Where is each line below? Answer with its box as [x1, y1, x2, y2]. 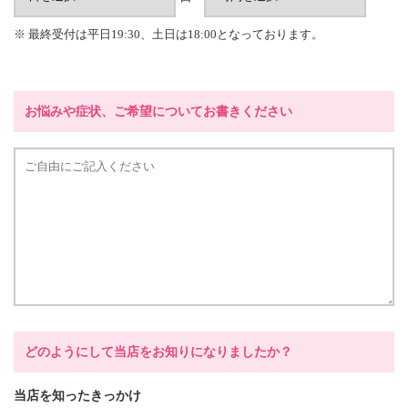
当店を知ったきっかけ [14, 388, 141, 403]
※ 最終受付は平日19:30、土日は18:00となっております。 [14, 26, 323, 41]
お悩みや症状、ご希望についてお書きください [25, 104, 292, 118]
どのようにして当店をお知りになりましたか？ [25, 345, 292, 360]
